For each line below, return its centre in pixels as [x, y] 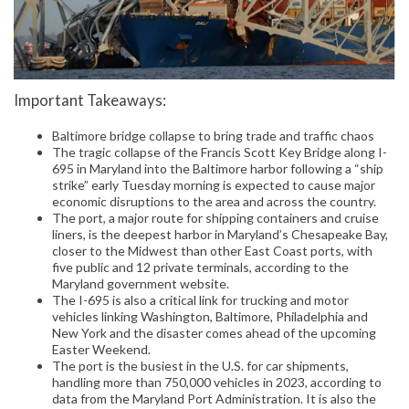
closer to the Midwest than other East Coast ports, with [212, 251]
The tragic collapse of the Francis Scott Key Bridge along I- [220, 152]
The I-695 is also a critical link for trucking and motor [200, 300]
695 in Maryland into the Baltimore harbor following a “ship [218, 169]
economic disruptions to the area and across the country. [214, 202]
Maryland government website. [141, 284]
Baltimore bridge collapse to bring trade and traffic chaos [213, 136]
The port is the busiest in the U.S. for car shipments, [200, 366]
